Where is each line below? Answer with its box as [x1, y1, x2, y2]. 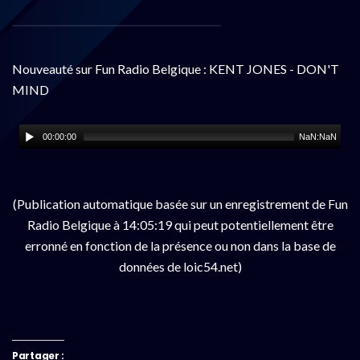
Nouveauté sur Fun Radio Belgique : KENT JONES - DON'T [12, 60, 339, 76]
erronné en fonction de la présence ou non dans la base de [24, 237, 336, 253]
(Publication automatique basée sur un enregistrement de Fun [12, 195, 348, 211]
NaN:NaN [299, 131, 337, 141]
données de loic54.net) [118, 258, 242, 274]
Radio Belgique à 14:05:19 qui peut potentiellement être [27, 216, 333, 232]
